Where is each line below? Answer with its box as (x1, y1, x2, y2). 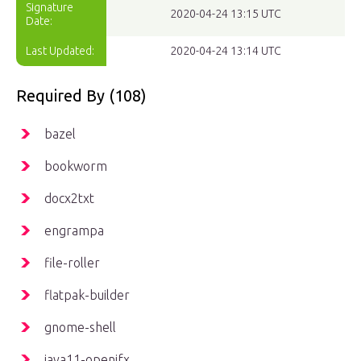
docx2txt (44, 191, 94, 206)
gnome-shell (44, 320, 116, 335)
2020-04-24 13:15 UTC (170, 7, 281, 21)
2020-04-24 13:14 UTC (170, 44, 281, 58)
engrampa (44, 223, 104, 239)
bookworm (44, 159, 107, 174)
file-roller (44, 255, 100, 271)
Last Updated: (26, 44, 94, 58)
